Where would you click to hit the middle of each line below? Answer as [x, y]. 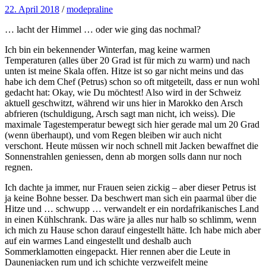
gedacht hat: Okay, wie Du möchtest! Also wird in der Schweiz [123, 93]
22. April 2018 [32, 9]
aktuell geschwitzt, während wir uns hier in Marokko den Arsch [124, 103]
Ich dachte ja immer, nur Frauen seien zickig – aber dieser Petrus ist [130, 188]
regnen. [19, 167]
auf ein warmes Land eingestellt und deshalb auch [98, 241]
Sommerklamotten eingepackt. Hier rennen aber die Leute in [118, 252]
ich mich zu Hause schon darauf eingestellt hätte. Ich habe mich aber [133, 230]
